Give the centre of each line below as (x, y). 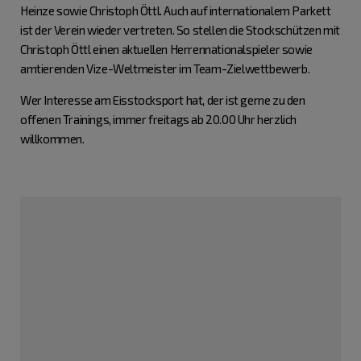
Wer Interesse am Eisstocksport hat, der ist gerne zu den (163, 100)
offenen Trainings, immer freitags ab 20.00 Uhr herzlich (159, 119)
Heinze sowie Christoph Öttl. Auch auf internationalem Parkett (176, 10)
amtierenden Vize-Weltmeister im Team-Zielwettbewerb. (165, 68)
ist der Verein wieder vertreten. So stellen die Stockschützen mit (180, 30)
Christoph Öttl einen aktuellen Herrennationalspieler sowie (166, 49)
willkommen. (52, 139)
